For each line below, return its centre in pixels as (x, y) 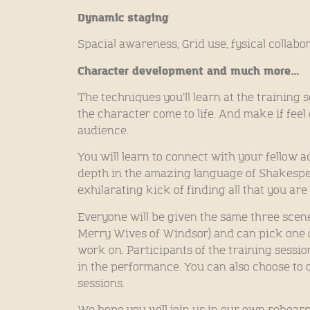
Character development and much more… (189, 71)
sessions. (102, 283)
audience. (104, 131)
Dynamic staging (125, 18)
